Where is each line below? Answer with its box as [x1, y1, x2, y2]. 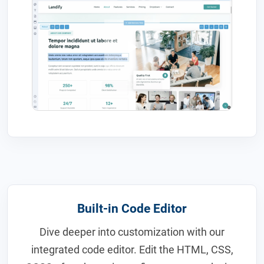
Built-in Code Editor [77, 201, 187, 216]
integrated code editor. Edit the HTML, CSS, [31, 243, 233, 256]
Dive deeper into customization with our [39, 225, 225, 238]
